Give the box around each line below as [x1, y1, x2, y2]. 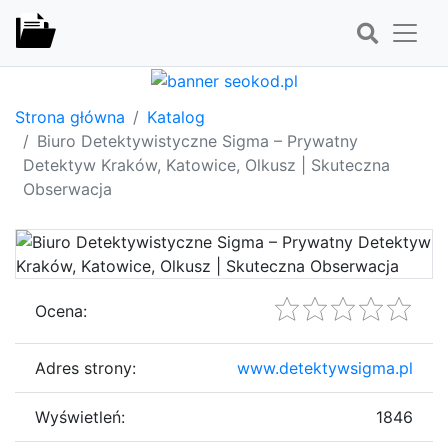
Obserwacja [23, 178, 112, 199]
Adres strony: [35, 357, 136, 378]
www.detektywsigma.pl [237, 357, 413, 378]
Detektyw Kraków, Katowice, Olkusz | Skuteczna [23, 154, 390, 175]
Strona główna [15, 106, 125, 127]
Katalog [147, 106, 205, 127]
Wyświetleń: [35, 406, 125, 427]
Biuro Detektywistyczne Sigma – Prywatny [37, 130, 358, 151]
